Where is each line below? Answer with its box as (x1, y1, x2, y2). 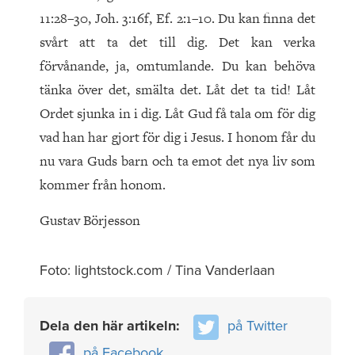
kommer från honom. (40, 175, 166, 195)
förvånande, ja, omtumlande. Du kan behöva (40, 56, 315, 76)
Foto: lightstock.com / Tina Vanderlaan (40, 261, 275, 280)
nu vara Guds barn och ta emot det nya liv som (40, 151, 315, 171)
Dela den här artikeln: (40, 317, 184, 335)
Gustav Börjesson (40, 211, 140, 231)
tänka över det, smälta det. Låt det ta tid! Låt (40, 80, 315, 100)
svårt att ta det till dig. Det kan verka (40, 32, 315, 52)
